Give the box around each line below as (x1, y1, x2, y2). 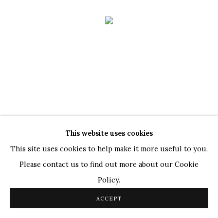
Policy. (98, 175, 120, 184)
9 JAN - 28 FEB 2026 (7, 166, 72, 174)
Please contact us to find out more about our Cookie (19, 160, 199, 169)
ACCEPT (96, 195, 122, 202)
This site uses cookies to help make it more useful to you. (10, 144, 208, 153)
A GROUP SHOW (7, 154, 60, 161)
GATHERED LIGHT (7, 135, 92, 145)
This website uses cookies (65, 128, 153, 138)
